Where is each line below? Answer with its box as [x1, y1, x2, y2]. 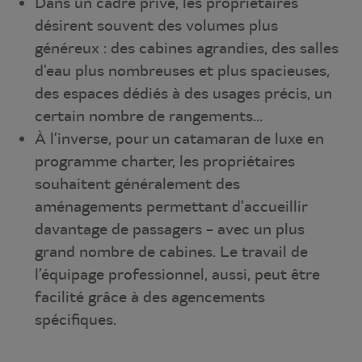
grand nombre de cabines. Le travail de [35, 242, 309, 261]
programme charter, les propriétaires [35, 151, 296, 170]
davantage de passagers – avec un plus [35, 219, 305, 238]
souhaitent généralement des [35, 174, 241, 193]
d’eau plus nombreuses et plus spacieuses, [35, 61, 330, 80]
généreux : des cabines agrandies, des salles [35, 38, 339, 57]
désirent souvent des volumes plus [35, 15, 279, 35]
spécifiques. [35, 309, 117, 329]
